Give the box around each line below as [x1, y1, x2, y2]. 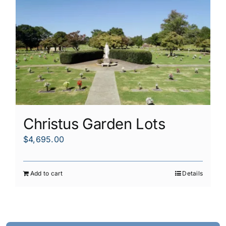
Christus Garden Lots [23, 115, 165, 133]
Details [182, 169, 203, 177]
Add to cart [30, 169, 63, 177]
